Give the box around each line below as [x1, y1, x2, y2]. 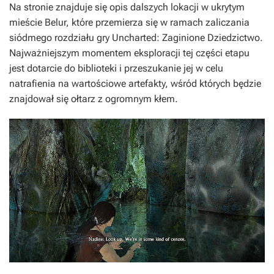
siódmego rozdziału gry [9, 32, 112, 43]
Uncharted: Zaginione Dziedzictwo [112, 32, 260, 43]
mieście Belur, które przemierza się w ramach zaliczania [9, 17, 250, 28]
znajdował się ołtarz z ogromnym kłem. [9, 93, 178, 105]
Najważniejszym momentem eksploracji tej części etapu [9, 47, 250, 59]
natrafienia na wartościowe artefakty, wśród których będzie [9, 78, 261, 89]
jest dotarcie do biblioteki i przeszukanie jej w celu [9, 62, 223, 74]
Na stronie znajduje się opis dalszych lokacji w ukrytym [9, 1, 245, 13]
